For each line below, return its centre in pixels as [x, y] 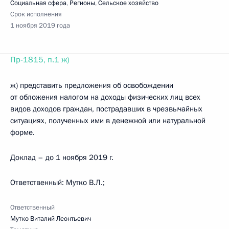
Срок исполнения [36, 14]
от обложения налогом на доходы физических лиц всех [105, 97]
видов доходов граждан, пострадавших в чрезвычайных [106, 109]
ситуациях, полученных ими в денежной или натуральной [108, 121]
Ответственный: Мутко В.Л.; [58, 182]
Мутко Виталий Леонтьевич [51, 219]
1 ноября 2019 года [40, 26]
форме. [22, 132]
